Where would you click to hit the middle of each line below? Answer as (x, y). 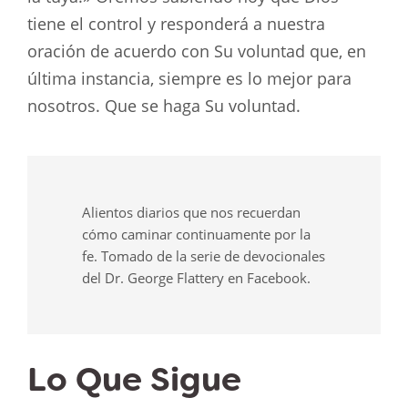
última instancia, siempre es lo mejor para (189, 79)
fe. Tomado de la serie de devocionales (204, 256)
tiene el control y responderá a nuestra (176, 24)
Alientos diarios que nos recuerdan (191, 213)
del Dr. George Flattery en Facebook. (196, 278)
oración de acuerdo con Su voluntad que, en (197, 51)
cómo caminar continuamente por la (196, 235)
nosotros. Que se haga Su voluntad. (164, 106)
